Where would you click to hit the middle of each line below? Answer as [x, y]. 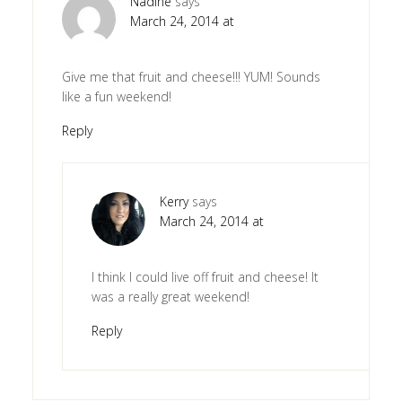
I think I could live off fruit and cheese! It [205, 277]
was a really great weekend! [170, 297]
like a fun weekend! [116, 97]
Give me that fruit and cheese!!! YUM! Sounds [191, 77]
